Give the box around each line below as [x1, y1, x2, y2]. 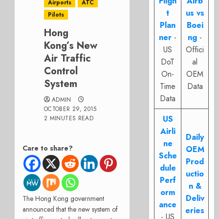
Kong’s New [44, 39, 97, 53]
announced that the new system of [22, 204, 118, 214]
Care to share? [22, 143, 73, 153]
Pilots [48, 10, 64, 19]
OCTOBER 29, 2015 [44, 105, 97, 113]
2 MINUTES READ [44, 114, 94, 123]
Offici [186, 44, 204, 55]
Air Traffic [44, 51, 91, 66]
